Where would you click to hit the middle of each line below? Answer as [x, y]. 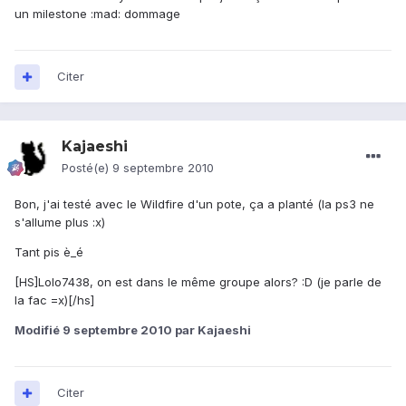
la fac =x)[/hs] [54, 300]
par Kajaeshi [212, 330]
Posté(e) [87, 168]
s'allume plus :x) [60, 222]
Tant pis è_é [49, 252]
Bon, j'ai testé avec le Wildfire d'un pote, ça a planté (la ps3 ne [194, 204]
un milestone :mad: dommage [97, 14]
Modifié [39, 330]
